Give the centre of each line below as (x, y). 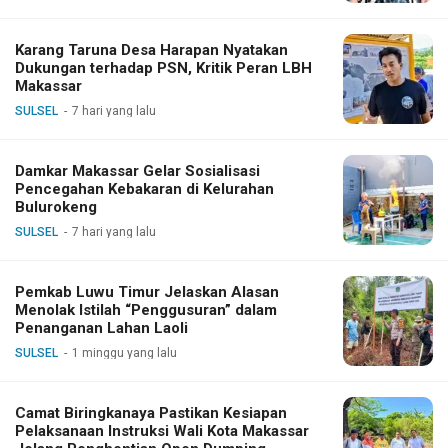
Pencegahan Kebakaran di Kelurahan (144, 188)
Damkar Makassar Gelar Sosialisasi (137, 170)
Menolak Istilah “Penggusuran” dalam (146, 309)
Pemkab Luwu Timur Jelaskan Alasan (147, 291)
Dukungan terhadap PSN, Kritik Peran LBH (163, 67)
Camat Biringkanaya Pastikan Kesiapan (151, 412)
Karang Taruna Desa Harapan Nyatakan (151, 49)
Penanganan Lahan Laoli (101, 327)
